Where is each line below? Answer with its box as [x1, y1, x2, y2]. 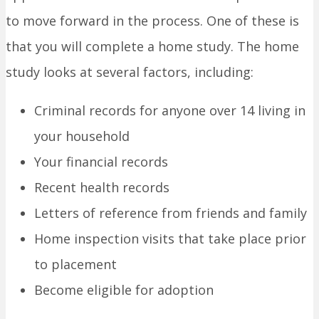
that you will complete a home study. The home [6, 38, 299, 56]
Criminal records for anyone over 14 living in [34, 102, 305, 120]
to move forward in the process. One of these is [6, 12, 299, 30]
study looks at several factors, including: [6, 63, 253, 81]
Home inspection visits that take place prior [34, 230, 306, 248]
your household [34, 127, 130, 145]
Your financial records [34, 153, 168, 171]
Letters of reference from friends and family [34, 204, 307, 222]
